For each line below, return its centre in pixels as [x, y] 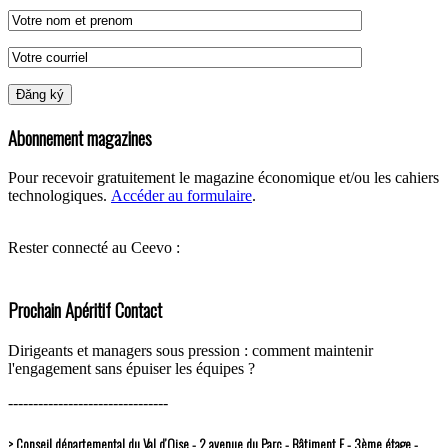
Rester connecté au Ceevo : [94, 248]
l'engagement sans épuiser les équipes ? [131, 368]
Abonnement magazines [80, 137]
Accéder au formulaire [181, 196]
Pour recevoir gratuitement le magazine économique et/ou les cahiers [223, 178]
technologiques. [59, 196]
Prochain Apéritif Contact [85, 309]
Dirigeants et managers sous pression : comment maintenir [190, 350]
